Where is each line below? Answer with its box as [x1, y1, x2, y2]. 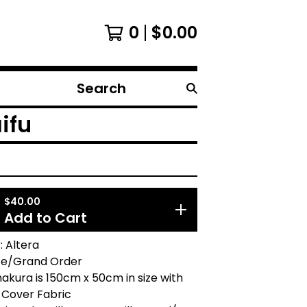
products [71, 103, 120, 120]
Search [71, 87, 109, 103]
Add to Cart [4, 208, 87, 228]
